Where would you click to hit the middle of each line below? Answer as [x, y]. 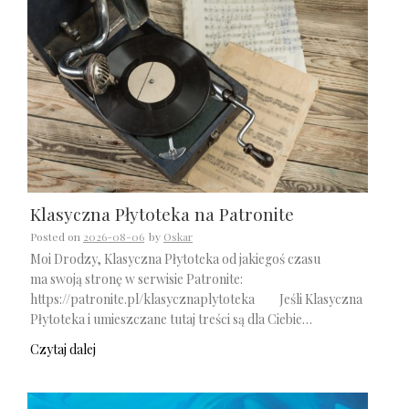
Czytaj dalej [63, 349]
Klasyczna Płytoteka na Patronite [162, 214]
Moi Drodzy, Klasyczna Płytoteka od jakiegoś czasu [175, 259]
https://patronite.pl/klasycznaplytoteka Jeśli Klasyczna [196, 299]
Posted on [57, 237]
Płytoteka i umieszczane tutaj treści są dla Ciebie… [171, 320]
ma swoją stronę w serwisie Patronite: [136, 279]
